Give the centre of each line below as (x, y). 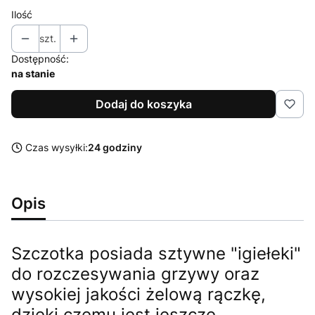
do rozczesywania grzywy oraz (135, 274)
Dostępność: (40, 58)
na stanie (33, 73)
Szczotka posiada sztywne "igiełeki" (156, 253)
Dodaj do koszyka (143, 104)
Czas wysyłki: (57, 147)
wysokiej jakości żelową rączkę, (139, 294)
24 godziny (115, 147)
